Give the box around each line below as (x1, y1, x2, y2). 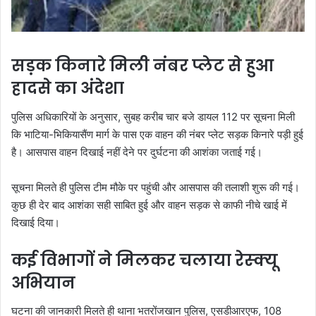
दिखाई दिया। (11, 215, 60, 229)
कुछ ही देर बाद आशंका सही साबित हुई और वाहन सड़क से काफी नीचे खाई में (11, 197, 287, 212)
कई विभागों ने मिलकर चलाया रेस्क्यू (11, 248, 278, 272)
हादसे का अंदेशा (11, 77, 124, 99)
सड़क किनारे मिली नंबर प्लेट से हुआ (11, 54, 274, 77)
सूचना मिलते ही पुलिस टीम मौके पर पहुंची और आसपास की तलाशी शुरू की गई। (11, 180, 300, 194)
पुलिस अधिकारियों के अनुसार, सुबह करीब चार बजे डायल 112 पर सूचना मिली (11, 109, 295, 123)
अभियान (11, 271, 75, 294)
